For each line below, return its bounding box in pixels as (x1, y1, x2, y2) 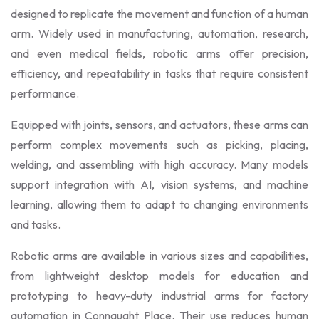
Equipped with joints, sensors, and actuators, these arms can (11, 117, 308, 132)
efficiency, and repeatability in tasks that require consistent (11, 66, 308, 80)
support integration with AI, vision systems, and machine (11, 177, 308, 192)
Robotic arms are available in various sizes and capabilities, (11, 249, 308, 263)
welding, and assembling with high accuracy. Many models (11, 157, 308, 172)
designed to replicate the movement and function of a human (11, 6, 308, 21)
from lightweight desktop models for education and (11, 268, 308, 283)
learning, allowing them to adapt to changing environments (11, 197, 308, 211)
